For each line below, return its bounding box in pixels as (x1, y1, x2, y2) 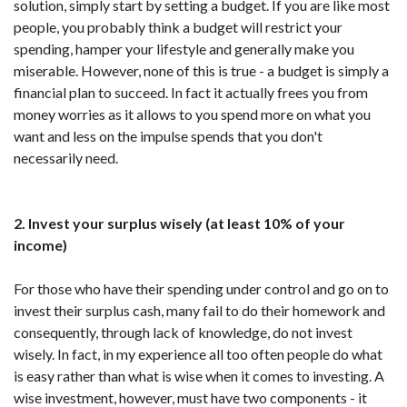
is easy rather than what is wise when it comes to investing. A (14, 367, 384, 384)
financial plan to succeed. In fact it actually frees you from (14, 84, 368, 101)
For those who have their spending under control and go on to (14, 280, 389, 297)
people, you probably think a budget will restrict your (14, 18, 342, 35)
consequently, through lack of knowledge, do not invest (14, 323, 352, 341)
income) (14, 236, 67, 253)
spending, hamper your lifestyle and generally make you (14, 40, 354, 57)
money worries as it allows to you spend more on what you (14, 105, 371, 123)
